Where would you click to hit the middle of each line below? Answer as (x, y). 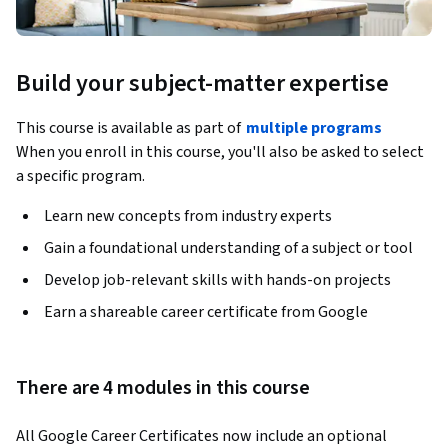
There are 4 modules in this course (163, 388)
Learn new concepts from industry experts (188, 216)
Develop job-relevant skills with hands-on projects (217, 280)
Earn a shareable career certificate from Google (206, 312)
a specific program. (80, 176)
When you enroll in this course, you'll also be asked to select (220, 152)
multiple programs (314, 128)
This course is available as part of (130, 128)
